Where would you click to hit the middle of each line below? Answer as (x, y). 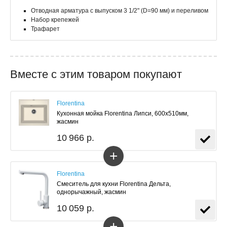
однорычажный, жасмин (91, 192)
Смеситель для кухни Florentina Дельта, (114, 184)
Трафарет (45, 29)
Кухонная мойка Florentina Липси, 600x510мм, (123, 113)
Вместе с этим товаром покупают (96, 74)
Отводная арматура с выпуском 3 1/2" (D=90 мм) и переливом (120, 11)
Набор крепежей (55, 20)
